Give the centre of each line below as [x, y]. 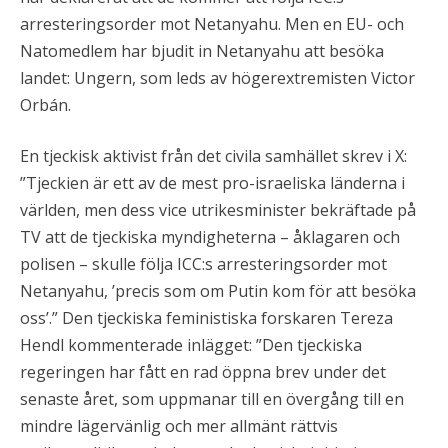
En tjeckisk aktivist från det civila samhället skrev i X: [213, 155]
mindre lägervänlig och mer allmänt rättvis [179, 425]
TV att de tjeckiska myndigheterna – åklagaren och [210, 236]
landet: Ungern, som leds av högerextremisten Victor [217, 77]
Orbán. [45, 104]
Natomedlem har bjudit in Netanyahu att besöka [202, 50]
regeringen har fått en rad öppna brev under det [203, 371]
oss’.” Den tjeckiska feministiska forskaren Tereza [206, 317]
